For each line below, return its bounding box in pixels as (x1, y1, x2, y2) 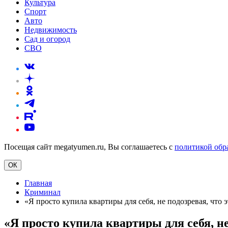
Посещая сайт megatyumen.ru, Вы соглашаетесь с (4, 142, 175, 151)
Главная (24, 179, 52, 187)
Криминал (24, 188, 61, 196)
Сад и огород (24, 35, 70, 43)
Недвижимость (24, 25, 77, 34)
